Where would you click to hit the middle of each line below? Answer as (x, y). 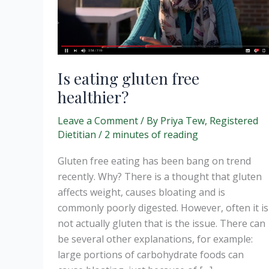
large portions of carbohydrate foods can (151, 255)
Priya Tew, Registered (209, 120)
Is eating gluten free (128, 78)
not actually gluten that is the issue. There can (162, 224)
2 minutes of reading (151, 134)
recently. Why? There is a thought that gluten (160, 177)
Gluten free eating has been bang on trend (154, 161)
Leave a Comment (98, 120)
